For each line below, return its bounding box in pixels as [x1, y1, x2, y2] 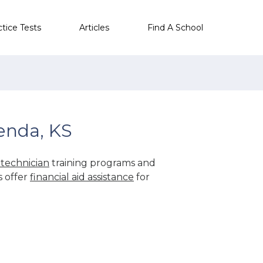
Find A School [147, 22, 203, 33]
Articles [79, 22, 109, 33]
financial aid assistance [30, 171, 134, 183]
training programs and [49, 157, 156, 168]
